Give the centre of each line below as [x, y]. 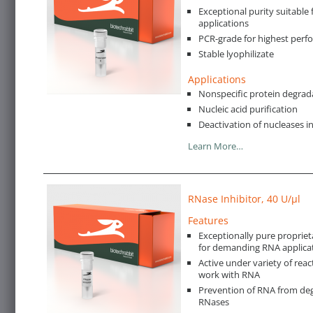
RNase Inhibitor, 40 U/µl [244, 199]
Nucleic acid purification [248, 109]
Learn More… [216, 146]
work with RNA [229, 274]
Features [208, 221]
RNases [214, 301]
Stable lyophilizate [236, 53]
